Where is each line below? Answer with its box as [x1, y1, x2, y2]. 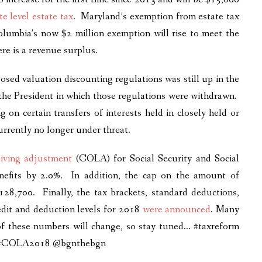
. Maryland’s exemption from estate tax [73, 9, 240, 23]
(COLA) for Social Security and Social [72, 151, 240, 166]
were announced [142, 202, 211, 216]
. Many [211, 202, 239, 216]
